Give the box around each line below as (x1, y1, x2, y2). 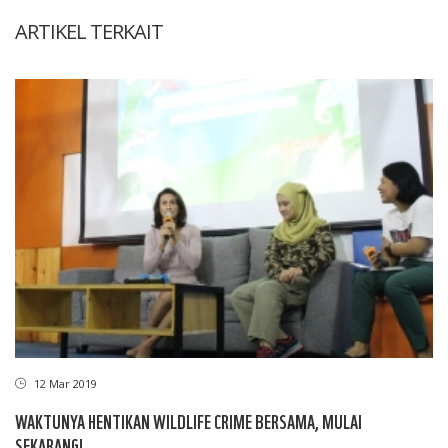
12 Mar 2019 (31, 375, 97, 391)
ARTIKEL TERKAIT (15, 18, 163, 45)
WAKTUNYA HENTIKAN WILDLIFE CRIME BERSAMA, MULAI (15, 407, 362, 433)
